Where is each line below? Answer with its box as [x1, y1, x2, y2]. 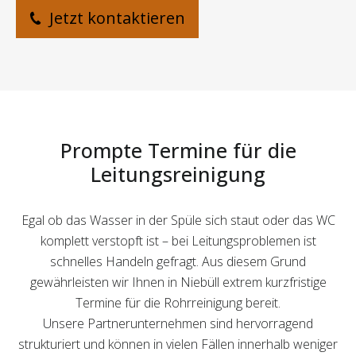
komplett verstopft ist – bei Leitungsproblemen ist [40, 232, 316, 250]
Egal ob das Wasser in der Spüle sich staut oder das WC [21, 211, 335, 230]
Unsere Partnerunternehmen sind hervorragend [43, 315, 313, 333]
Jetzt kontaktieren [45, 7, 185, 29]
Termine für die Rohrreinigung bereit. [75, 294, 281, 312]
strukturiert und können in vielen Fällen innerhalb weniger [18, 335, 338, 354]
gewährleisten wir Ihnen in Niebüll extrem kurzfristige [29, 273, 327, 292]
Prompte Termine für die [60, 137, 296, 164]
